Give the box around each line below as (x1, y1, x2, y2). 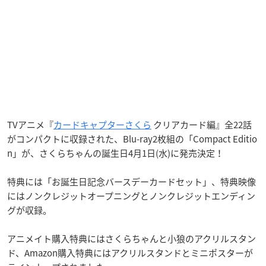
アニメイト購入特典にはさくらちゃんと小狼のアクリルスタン (7, 232, 256, 245)
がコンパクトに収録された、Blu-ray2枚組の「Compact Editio (7, 132, 257, 145)
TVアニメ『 (7, 118, 53, 131)
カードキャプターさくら (53, 118, 151, 131)
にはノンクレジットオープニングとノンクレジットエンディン (7, 189, 255, 202)
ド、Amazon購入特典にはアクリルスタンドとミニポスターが (7, 246, 253, 259)
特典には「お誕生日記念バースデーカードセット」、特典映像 (7, 175, 256, 188)
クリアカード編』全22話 (151, 118, 252, 131)
